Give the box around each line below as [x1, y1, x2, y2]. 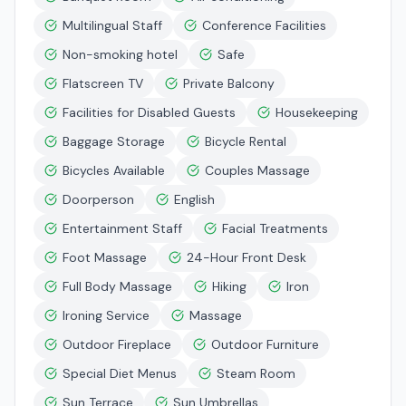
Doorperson [63, 191, 134, 208]
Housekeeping [275, 104, 358, 121]
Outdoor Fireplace [63, 336, 171, 353]
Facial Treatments [222, 220, 328, 237]
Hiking [212, 278, 246, 295]
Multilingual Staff [63, 17, 162, 34]
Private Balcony [183, 75, 275, 92]
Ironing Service [63, 307, 150, 324]
